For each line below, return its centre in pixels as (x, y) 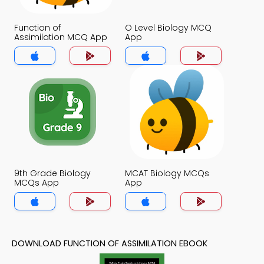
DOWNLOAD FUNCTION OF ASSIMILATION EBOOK (110, 243)
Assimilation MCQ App (61, 37)
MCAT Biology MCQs (167, 173)
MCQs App (37, 183)
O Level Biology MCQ (168, 28)
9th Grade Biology (52, 173)
